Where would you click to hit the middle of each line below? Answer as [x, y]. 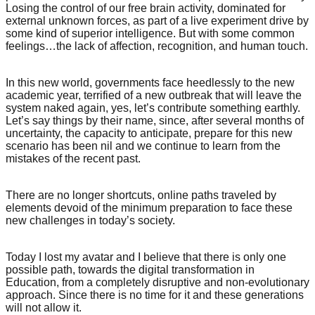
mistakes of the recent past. [73, 158]
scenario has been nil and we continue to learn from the [143, 146]
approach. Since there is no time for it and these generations [155, 295]
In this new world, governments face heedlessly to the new [150, 82]
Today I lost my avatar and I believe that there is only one [146, 257]
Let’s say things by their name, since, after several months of [155, 120]
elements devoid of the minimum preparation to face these [149, 207]
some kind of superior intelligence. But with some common [150, 33]
